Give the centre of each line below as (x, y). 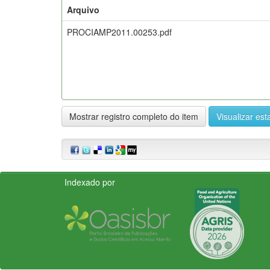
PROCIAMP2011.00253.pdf (119, 32)
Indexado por (90, 182)
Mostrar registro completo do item (134, 116)
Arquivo (83, 9)
